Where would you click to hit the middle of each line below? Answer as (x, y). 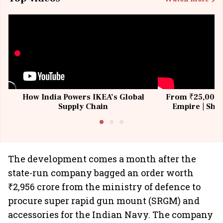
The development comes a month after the (102, 159)
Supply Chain (83, 107)
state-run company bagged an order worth (101, 173)
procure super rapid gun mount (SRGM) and (104, 201)
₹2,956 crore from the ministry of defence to (104, 187)
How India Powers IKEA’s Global (83, 97)
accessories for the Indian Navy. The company (111, 215)
